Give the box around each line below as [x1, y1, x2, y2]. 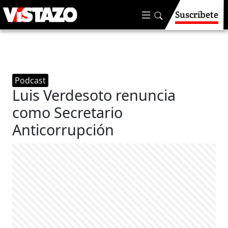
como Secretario [12, 102, 123, 122]
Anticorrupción [12, 120, 115, 139]
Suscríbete [175, 9, 218, 20]
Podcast [15, 75, 46, 86]
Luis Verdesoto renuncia [12, 85, 176, 105]
